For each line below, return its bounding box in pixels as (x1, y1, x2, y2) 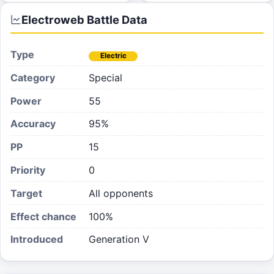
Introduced (10, 233, 63, 246)
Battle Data (84, 13, 147, 27)
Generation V (89, 233, 149, 246)
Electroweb (21, 13, 84, 27)
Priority (10, 164, 45, 176)
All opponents (89, 187, 153, 199)
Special (89, 71, 122, 84)
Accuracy (10, 117, 56, 130)
